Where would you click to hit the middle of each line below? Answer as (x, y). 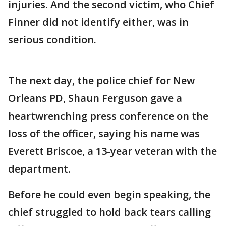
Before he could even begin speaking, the (109, 194)
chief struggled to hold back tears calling (109, 212)
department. (39, 169)
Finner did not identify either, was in (98, 22)
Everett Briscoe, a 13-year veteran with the (112, 151)
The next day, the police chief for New (101, 80)
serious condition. (53, 40)
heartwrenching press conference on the (108, 116)
